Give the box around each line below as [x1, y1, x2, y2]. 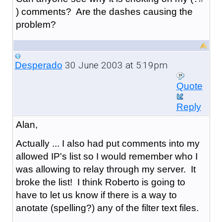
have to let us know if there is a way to [15, 189, 177, 200]
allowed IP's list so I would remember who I [15, 151, 198, 162]
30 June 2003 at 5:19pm [62, 59, 167, 71]
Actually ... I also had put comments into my [15, 138, 200, 149]
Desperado [14, 59, 62, 70]
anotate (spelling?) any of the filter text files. [15, 202, 199, 213]
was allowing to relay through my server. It [15, 164, 196, 174]
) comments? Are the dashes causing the [15, 6, 193, 17]
